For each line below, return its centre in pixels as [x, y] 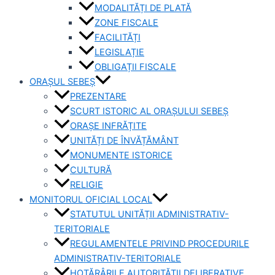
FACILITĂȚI [118, 38]
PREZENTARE [98, 97]
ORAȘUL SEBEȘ [62, 82]
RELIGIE [87, 185]
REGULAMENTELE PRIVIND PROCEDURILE [160, 244]
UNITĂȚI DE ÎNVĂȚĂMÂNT [124, 141]
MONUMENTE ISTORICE [121, 156]
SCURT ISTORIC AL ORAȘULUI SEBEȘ [149, 111]
